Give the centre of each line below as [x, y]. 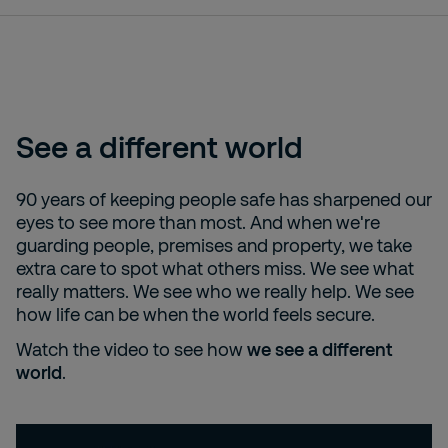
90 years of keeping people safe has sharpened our [224, 198]
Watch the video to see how [131, 348]
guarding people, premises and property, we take [214, 244]
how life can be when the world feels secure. [195, 313]
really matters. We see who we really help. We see [215, 290]
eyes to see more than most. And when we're [198, 221]
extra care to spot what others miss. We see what [215, 267]
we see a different [319, 348]
